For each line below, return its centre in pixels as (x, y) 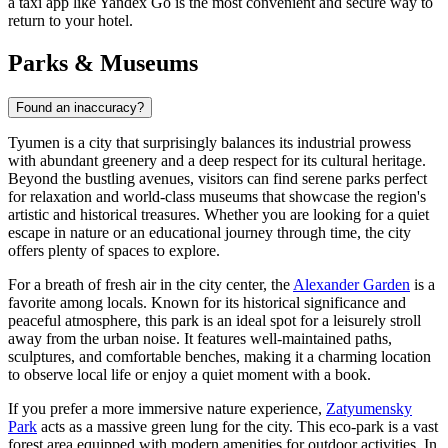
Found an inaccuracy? (80, 107)
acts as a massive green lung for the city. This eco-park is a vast (237, 426)
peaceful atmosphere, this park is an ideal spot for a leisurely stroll (214, 320)
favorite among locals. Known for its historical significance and (207, 302)
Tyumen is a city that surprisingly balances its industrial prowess (209, 142)
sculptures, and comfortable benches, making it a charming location (219, 356)
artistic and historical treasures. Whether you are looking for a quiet (218, 214)
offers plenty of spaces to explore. (114, 250)
